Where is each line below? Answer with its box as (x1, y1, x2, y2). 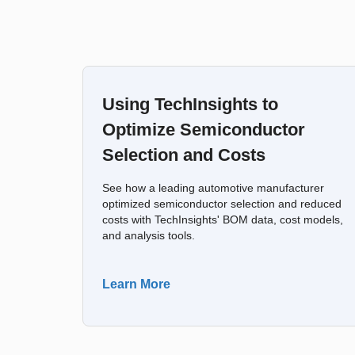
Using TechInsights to (102, 94, 278, 114)
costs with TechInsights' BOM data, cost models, (102, 214, 343, 226)
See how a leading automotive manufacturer (102, 182, 324, 194)
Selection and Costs (102, 145, 265, 165)
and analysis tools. (102, 230, 195, 242)
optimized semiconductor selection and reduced (102, 198, 342, 210)
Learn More (102, 277, 170, 291)
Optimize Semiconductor (102, 120, 305, 139)
